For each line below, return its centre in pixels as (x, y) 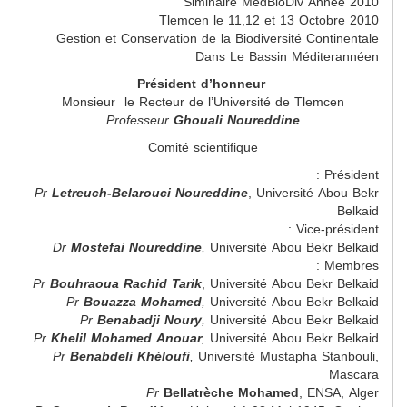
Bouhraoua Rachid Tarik (126, 284)
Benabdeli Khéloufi (130, 357)
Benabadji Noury (149, 320)
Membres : (352, 266)
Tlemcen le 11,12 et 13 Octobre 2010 (269, 20)
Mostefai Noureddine (136, 248)
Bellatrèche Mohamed (231, 393)
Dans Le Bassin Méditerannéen (287, 57)
